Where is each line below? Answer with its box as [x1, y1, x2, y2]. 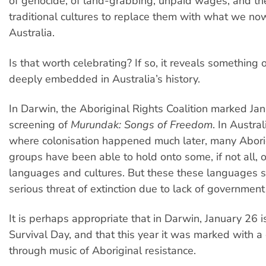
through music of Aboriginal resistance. [9, 243, 196, 258]
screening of [9, 118, 71, 132]
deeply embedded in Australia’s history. [9, 71, 200, 86]
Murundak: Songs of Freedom [71, 118, 213, 132]
